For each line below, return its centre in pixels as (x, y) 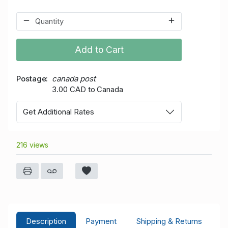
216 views (33, 145)
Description (46, 221)
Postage (31, 79)
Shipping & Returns (169, 221)
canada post (74, 79)
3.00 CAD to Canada (88, 90)
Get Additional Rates (59, 112)
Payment (101, 221)
